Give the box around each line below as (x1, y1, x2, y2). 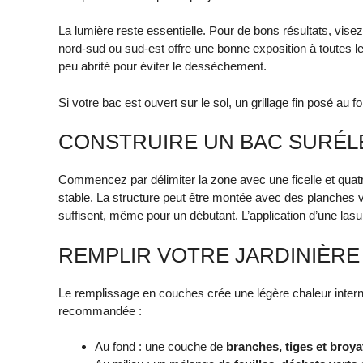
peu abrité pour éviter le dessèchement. (58, 59, 267, 74)
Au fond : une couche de (95, 340, 226, 354)
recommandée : (58, 303, 142, 318)
